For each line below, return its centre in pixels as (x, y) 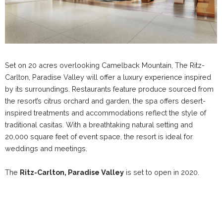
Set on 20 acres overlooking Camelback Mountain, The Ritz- (105, 65)
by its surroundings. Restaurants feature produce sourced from (109, 89)
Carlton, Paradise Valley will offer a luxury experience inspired (108, 77)
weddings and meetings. (46, 149)
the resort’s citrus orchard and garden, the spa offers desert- (105, 101)
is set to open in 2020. (162, 172)
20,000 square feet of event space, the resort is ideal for (99, 137)
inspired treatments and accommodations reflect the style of (106, 113)
